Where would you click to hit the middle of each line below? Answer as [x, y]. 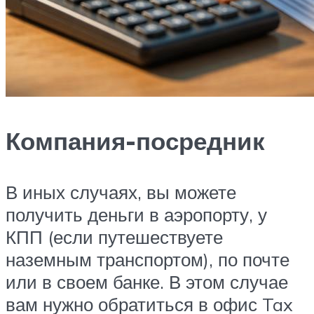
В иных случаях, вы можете [121, 192]
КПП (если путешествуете [114, 237]
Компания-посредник [135, 141]
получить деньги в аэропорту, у [136, 215]
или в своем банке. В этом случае [147, 282]
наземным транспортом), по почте [148, 260]
